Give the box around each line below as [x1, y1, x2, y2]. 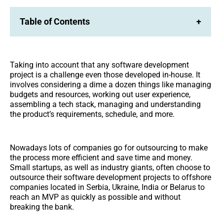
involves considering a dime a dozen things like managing [10, 79, 211, 89]
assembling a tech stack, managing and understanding [10, 99, 201, 109]
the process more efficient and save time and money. [10, 152, 192, 162]
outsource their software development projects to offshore [10, 172, 211, 182]
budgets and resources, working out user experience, [10, 89, 190, 99]
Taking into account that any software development [10, 60, 189, 70]
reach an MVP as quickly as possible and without [10, 192, 181, 202]
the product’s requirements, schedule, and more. [10, 109, 175, 119]
